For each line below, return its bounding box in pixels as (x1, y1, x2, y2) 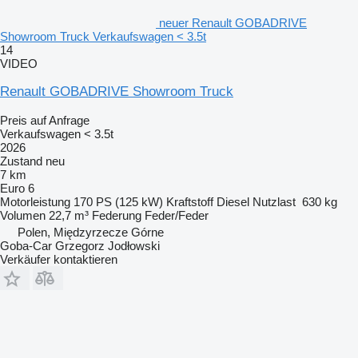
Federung (92, 208, 141, 222)
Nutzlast (253, 194, 296, 209)
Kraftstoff (166, 194, 213, 209)
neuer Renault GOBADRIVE (159, 15, 307, 30)
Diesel (217, 194, 249, 209)
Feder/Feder (145, 208, 209, 222)
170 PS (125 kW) (74, 194, 163, 209)
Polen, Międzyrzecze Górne (18, 225, 164, 239)
